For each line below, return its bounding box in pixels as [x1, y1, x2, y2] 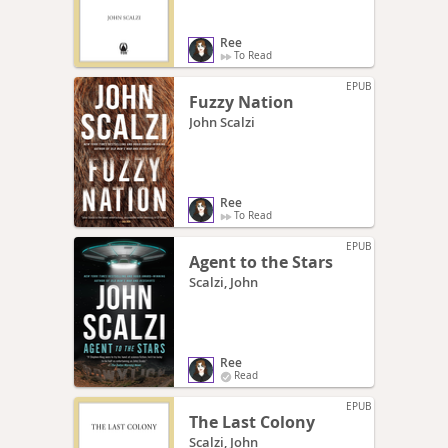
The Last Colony [189, 410, 315, 433]
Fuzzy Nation [189, 90, 294, 113]
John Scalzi [189, 112, 255, 131]
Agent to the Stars [189, 250, 333, 273]
